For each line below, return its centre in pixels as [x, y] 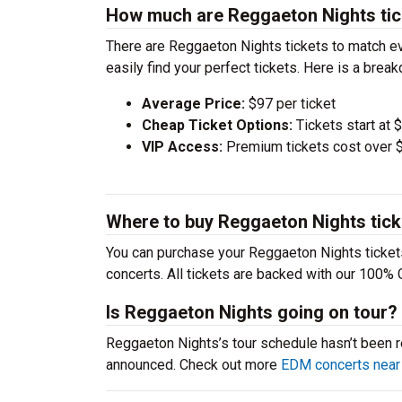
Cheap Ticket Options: [217, 125]
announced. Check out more [193, 365]
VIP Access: [182, 147]
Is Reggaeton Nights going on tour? [252, 312]
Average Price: [193, 104]
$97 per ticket [290, 104]
